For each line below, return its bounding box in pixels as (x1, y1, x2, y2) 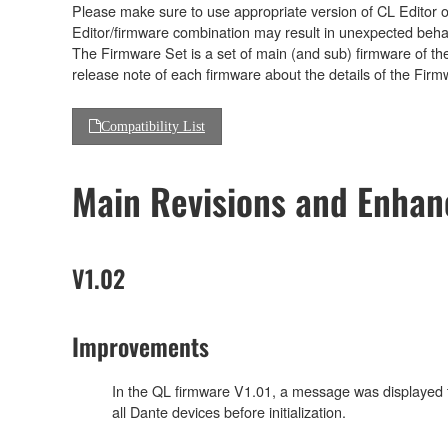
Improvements (72, 328, 209, 365)
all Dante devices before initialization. (112, 401, 346, 423)
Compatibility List (101, 118, 205, 133)
